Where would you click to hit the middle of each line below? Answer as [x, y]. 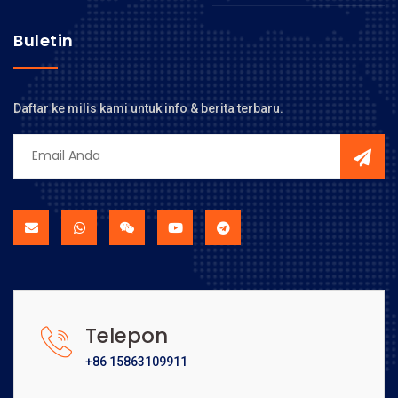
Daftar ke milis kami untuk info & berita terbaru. [148, 108]
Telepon [127, 335]
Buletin [44, 40]
